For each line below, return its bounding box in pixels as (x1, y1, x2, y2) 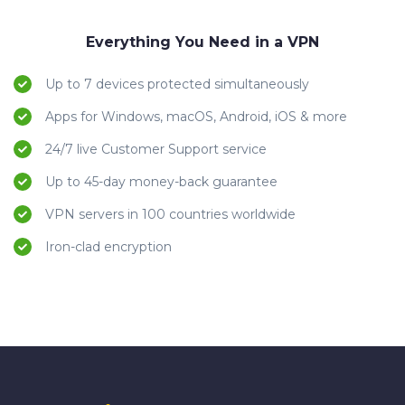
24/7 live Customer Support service (45, 141, 267, 158)
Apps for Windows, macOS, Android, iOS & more (45, 108, 347, 126)
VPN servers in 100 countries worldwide (45, 206, 296, 223)
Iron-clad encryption (45, 239, 172, 256)
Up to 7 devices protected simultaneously (45, 76, 309, 93)
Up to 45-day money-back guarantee (45, 174, 278, 191)
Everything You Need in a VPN (86, 33, 319, 52)
